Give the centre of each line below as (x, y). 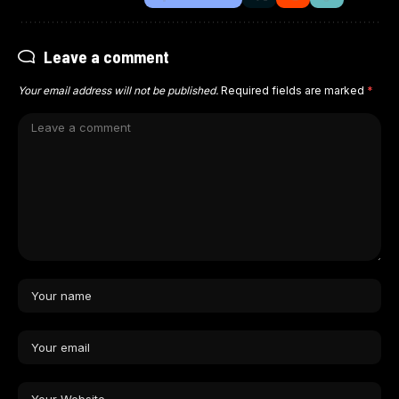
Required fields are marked (294, 90)
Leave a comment (106, 56)
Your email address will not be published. (118, 90)
